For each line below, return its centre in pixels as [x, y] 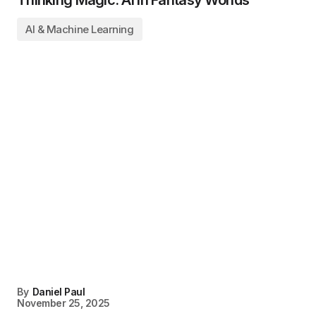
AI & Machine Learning [80, 29]
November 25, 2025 [63, 303]
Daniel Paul [59, 291]
